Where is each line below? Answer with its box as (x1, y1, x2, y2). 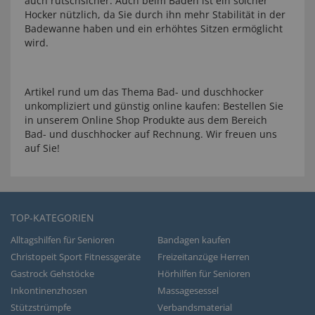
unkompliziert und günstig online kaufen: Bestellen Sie (25, 99, 283, 112)
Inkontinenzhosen (11, 284, 87, 297)
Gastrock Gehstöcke (11, 267, 94, 280)
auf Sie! (25, 141, 60, 155)
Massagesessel (157, 284, 219, 297)
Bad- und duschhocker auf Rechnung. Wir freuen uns (25, 127, 277, 141)
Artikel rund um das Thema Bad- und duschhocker (25, 85, 264, 98)
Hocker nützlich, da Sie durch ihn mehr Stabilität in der (25, 8, 285, 21)
